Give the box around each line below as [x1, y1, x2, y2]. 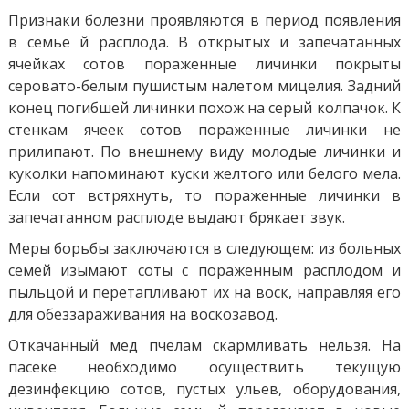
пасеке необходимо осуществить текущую [7, 356, 402, 377]
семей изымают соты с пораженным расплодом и [7, 259, 402, 280]
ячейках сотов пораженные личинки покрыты [7, 53, 402, 74]
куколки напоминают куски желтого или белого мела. [7, 163, 402, 184]
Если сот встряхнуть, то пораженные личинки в [7, 184, 402, 205]
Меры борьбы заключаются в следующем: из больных [7, 237, 402, 258]
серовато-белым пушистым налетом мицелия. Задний [7, 75, 402, 96]
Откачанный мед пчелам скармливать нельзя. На [7, 334, 402, 355]
